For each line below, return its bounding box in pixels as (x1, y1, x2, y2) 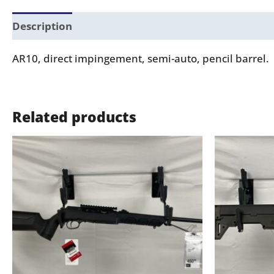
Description (12, 18, 72, 33)
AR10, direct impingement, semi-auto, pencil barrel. (12, 51, 269, 65)
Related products (12, 108, 136, 127)
